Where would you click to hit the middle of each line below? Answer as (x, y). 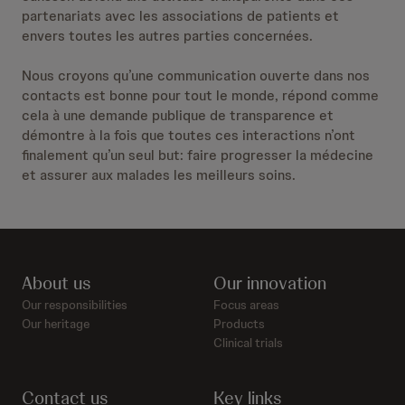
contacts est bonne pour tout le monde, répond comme (200, 95)
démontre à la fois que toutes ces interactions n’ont (188, 135)
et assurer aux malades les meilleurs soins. (159, 175)
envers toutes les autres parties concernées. (167, 36)
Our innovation (270, 283)
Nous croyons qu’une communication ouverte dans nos (196, 75)
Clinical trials (248, 343)
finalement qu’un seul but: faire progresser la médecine (198, 155)
